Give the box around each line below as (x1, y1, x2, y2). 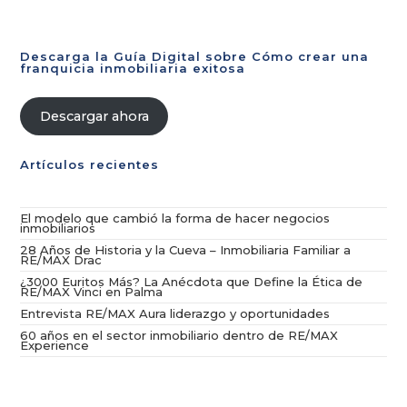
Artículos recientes (20, 157, 160, 172)
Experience (20, 338, 90, 352)
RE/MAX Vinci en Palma (20, 284, 164, 299)
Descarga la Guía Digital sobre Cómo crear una (20, 49, 370, 64)
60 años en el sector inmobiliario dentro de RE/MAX (20, 328, 339, 342)
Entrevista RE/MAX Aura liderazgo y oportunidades (20, 306, 331, 321)
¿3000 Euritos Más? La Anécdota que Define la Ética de (20, 274, 363, 289)
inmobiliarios (20, 221, 96, 235)
